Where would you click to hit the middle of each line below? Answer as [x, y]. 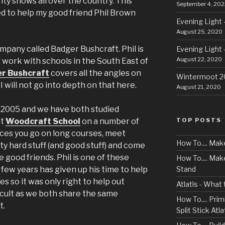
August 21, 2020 [198, 87]
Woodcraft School [43, 122]
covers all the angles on [95, 73]
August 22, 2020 [199, 59]
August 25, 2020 [199, 32]
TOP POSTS [199, 120]
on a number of [110, 122]
